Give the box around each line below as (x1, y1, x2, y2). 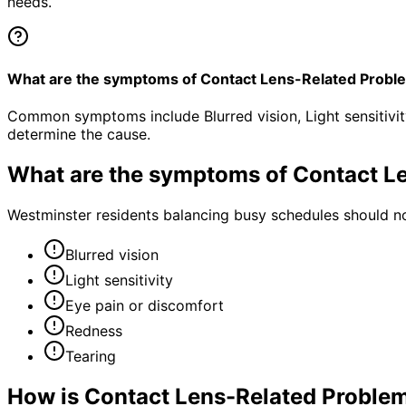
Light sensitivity (65, 270, 173, 289)
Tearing (65, 346, 116, 365)
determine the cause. (7, 125, 150, 144)
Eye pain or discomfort (65, 295, 224, 314)
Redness (65, 321, 122, 340)
